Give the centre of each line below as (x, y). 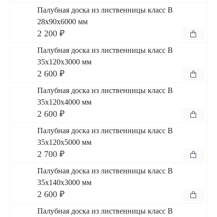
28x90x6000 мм (62, 22)
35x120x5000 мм (64, 142)
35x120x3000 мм (64, 62)
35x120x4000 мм (64, 102)
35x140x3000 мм (64, 182)
